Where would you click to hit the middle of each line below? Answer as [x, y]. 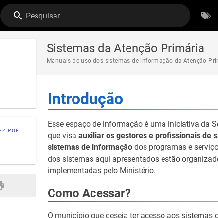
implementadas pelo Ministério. [102, 171]
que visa [63, 136]
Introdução [85, 99]
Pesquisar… [45, 16]
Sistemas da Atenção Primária [126, 48]
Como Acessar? [89, 193]
